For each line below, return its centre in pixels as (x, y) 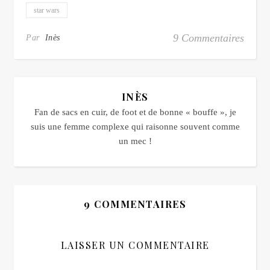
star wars (47, 10)
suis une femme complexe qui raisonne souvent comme (135, 127)
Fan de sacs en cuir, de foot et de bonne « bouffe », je (135, 112)
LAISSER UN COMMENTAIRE (135, 245)
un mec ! (135, 141)
